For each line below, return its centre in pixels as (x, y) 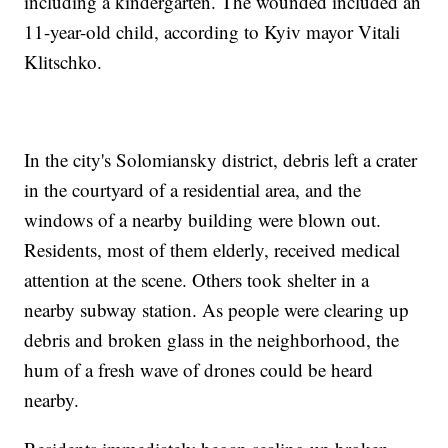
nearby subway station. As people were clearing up (217, 310)
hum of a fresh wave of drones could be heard (199, 370)
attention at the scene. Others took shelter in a (197, 280)
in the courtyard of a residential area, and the (193, 190)
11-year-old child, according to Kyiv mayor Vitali (212, 32)
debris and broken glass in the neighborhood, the (212, 340)
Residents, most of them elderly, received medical (212, 250)
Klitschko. (63, 62)
